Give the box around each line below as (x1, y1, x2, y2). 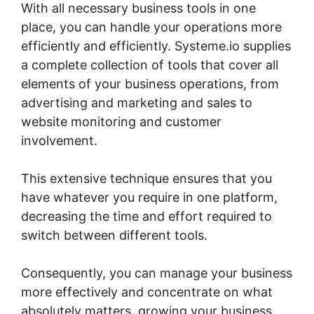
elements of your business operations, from (21, 76, 279, 92)
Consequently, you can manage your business (21, 266, 292, 281)
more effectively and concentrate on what (21, 285, 273, 300)
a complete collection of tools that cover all (21, 57, 278, 73)
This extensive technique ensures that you (21, 171, 272, 186)
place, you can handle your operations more (21, 20, 282, 35)
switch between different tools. (21, 228, 207, 243)
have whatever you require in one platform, (21, 190, 278, 205)
